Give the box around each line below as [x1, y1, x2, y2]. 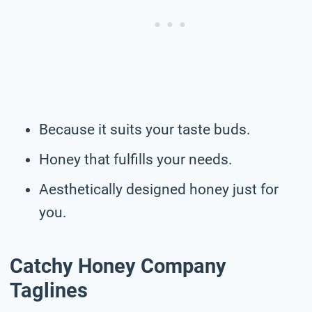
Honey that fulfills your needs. [39, 150, 233, 168]
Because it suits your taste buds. [39, 120, 251, 138]
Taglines [10, 279, 88, 303]
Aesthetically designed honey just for [39, 180, 279, 198]
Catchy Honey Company [10, 254, 226, 279]
